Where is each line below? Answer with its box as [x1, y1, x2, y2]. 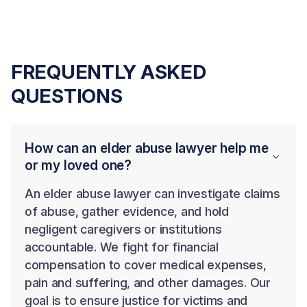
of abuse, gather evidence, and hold [25, 204, 229, 219]
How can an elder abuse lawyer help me [25, 140, 269, 157]
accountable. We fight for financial [25, 240, 219, 255]
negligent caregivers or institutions [25, 222, 222, 237]
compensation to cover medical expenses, [25, 258, 267, 273]
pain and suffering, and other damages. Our [25, 275, 271, 291]
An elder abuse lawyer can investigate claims [25, 186, 280, 201]
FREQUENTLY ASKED [11, 60, 206, 84]
